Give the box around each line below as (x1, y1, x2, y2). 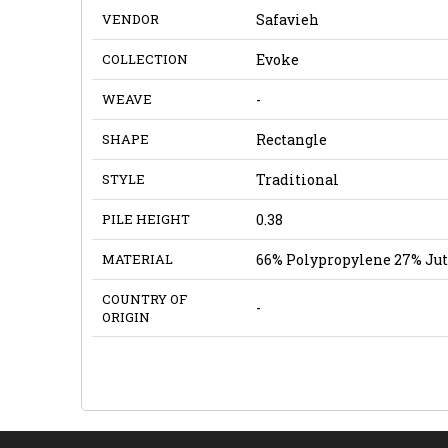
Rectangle (255, 129, 327, 149)
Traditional (255, 169, 339, 189)
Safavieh (255, 9, 319, 29)
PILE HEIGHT (101, 209, 190, 228)
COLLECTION (101, 49, 188, 68)
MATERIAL (101, 249, 173, 268)
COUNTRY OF (101, 289, 187, 308)
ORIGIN (101, 307, 150, 326)
